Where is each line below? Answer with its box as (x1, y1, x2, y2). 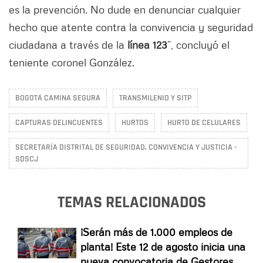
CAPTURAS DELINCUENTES (15, 117, 103, 128)
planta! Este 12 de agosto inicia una (80, 240, 245, 253)
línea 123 (124, 38, 167, 51)
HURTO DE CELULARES (167, 117, 241, 128)
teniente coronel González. (9, 55, 134, 69)
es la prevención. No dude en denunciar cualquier (9, 2, 241, 16)
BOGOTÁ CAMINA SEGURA (15, 92, 100, 103)
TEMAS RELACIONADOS (57, 191, 206, 213)
